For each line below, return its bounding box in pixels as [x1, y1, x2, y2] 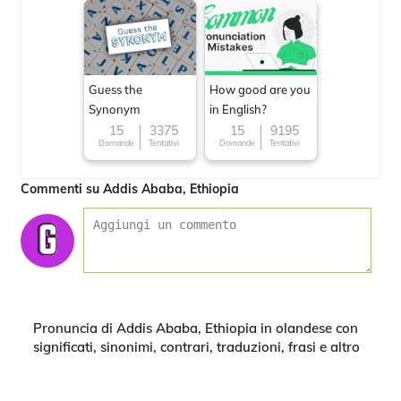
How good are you [209, 82, 311, 97]
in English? [209, 102, 267, 116]
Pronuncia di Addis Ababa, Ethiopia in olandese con [33, 320, 358, 337]
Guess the [89, 82, 142, 97]
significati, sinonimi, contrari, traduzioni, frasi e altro [33, 338, 360, 355]
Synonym [89, 102, 140, 116]
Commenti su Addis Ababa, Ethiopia [21, 181, 239, 197]
